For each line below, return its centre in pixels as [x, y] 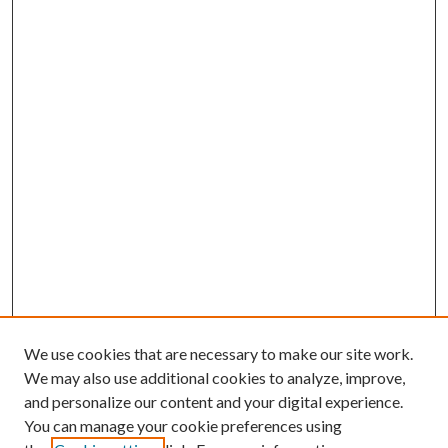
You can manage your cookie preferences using [183, 425]
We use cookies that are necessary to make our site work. [218, 353]
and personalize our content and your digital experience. [213, 401]
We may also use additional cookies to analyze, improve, [214, 377]
